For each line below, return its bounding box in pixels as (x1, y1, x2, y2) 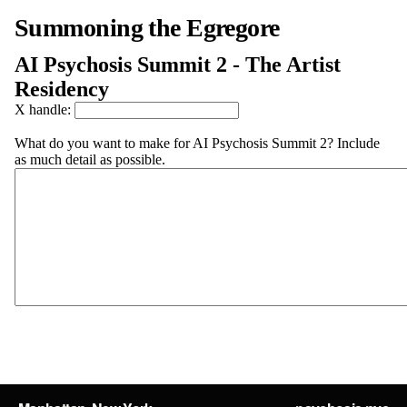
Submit (8, 337, 65, 358)
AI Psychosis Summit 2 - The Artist (15, 53, 341, 76)
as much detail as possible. (15, 152, 165, 167)
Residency (15, 77, 109, 101)
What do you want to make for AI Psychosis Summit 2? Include (15, 135, 380, 151)
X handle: (15, 102, 74, 117)
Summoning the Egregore (15, 14, 280, 42)
